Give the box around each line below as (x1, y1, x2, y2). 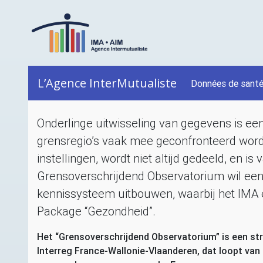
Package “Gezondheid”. (37, 204, 156, 219)
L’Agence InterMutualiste (38, 75, 177, 91)
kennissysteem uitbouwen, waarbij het (37, 186, 238, 201)
